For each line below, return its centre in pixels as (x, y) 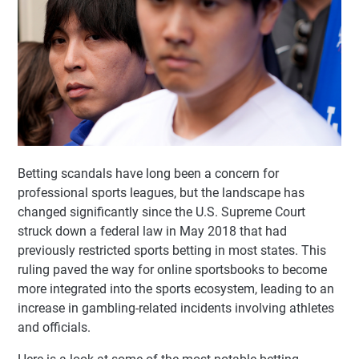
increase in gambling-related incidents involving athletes (176, 308)
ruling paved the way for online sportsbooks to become (172, 269)
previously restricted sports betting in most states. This (172, 250)
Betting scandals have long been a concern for (148, 173)
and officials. (54, 327)
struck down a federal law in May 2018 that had (152, 231)
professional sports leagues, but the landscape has (161, 192)
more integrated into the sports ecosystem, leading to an (176, 288)
